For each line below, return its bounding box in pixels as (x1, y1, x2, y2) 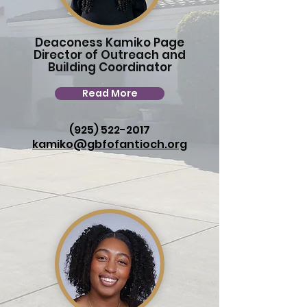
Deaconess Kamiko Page (35, 34, 184, 51)
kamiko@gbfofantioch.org (32, 136, 187, 152)
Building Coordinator (47, 59, 172, 75)
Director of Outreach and (34, 47, 186, 63)
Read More (82, 86, 138, 100)
